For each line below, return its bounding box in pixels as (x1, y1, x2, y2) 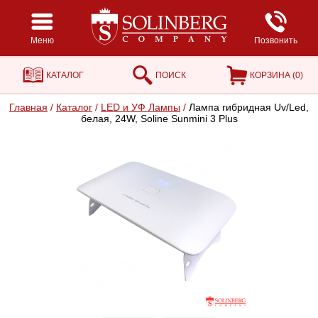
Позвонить (254, 35, 297, 45)
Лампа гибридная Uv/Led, (186, 102, 309, 113)
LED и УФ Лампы (101, 102, 180, 113)
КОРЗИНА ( (250, 70, 295, 80)
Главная (9, 102, 48, 113)
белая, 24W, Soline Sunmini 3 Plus (80, 113, 238, 124)
